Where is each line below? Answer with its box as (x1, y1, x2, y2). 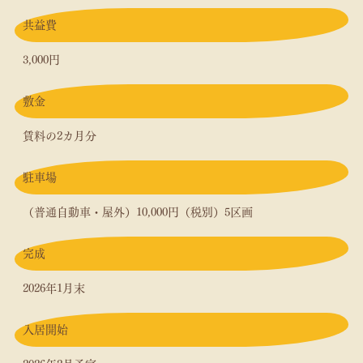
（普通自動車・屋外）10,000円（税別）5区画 (23, 206, 253, 218)
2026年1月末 (23, 282, 85, 294)
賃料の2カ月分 (23, 130, 96, 142)
